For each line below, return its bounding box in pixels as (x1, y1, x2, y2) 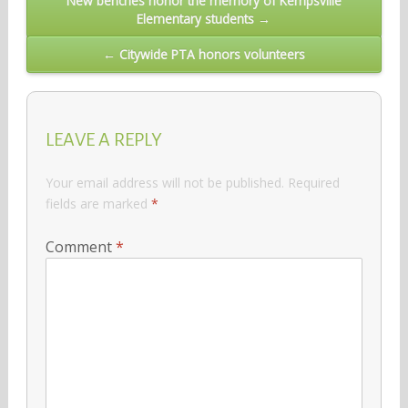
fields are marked (45, 194, 151, 212)
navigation (25, 15, 117, 37)
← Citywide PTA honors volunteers (102, 45, 305, 63)
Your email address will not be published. (45, 173, 284, 191)
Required (287, 173, 340, 191)
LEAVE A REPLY (45, 128, 162, 149)
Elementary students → (137, 10, 271, 28)
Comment (45, 236, 116, 257)
